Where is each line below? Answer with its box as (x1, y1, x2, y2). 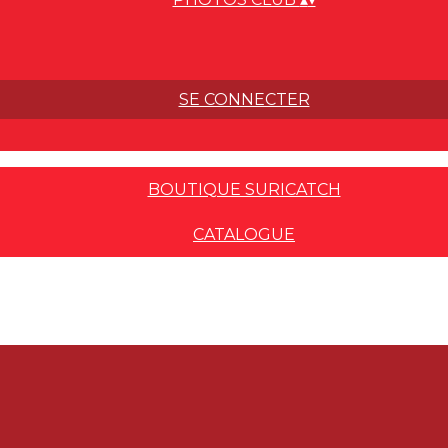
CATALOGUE (193, 225, 295, 244)
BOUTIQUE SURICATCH (147, 180, 341, 199)
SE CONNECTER (178, 90, 310, 109)
